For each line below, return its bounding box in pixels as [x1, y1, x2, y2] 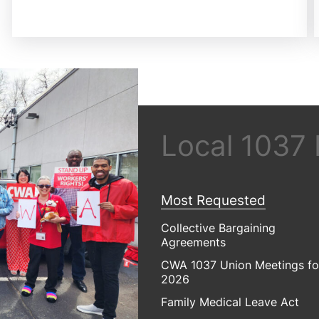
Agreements [161, 234, 226, 249]
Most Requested [161, 192, 266, 209]
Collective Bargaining [161, 220, 276, 235]
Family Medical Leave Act [161, 294, 299, 309]
